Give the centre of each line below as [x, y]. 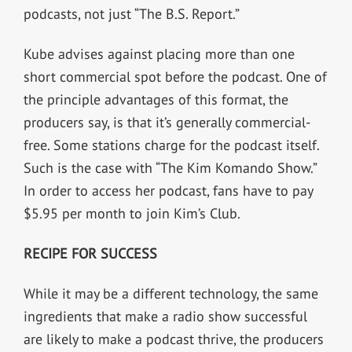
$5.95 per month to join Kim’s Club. [132, 214]
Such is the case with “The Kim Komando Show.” [170, 168]
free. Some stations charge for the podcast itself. [171, 145]
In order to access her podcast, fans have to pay [168, 191]
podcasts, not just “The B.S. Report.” [131, 14]
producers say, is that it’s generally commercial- [167, 123]
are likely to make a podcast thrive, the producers [173, 339]
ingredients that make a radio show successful [165, 317]
